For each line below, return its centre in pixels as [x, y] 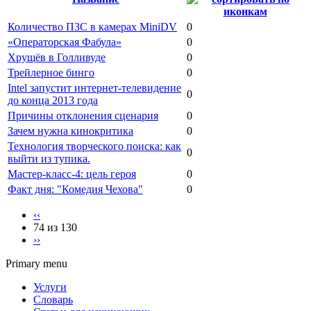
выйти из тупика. [49, 158]
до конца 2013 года [53, 100]
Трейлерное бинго [51, 72]
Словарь [53, 299]
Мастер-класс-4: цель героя [72, 174]
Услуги [50, 287]
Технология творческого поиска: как [94, 146]
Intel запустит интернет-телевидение [94, 87]
